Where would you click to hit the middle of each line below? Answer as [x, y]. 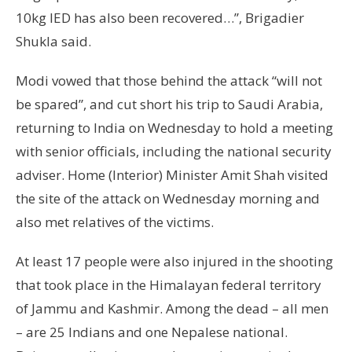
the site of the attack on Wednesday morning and [168, 199]
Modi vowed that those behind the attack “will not [169, 81]
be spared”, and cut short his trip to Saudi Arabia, [169, 104]
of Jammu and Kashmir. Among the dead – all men [172, 309]
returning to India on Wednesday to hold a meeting [174, 128]
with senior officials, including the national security [174, 152]
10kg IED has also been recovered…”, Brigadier [160, 18]
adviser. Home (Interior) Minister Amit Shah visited [172, 175]
